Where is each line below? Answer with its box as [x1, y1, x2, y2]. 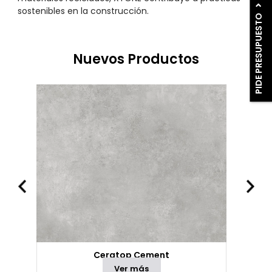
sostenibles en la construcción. [18, 5, 149, 17]
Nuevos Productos [73, 50, 199, 69]
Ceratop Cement [93, 249, 170, 261]
